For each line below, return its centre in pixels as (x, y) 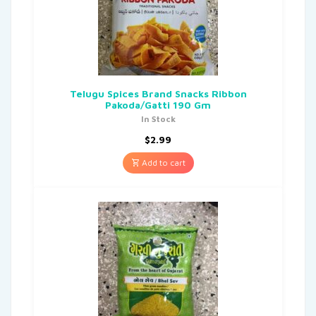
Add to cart (162, 162)
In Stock (158, 119)
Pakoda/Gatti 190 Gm (158, 104)
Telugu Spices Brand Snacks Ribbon (158, 93)
